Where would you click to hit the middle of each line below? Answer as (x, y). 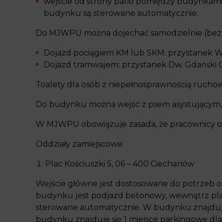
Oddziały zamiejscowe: (80, 144)
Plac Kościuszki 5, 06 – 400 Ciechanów (120, 164)
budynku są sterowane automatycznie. (121, 13)
